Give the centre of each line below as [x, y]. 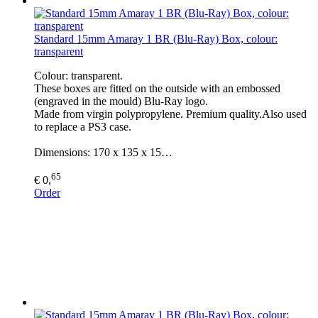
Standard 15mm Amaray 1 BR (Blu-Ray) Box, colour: [156, 39]
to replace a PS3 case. [83, 127]
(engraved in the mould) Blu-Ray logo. [121, 102]
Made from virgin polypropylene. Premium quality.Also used [170, 114]
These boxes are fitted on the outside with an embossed [157, 89]
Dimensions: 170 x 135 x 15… [103, 153]
